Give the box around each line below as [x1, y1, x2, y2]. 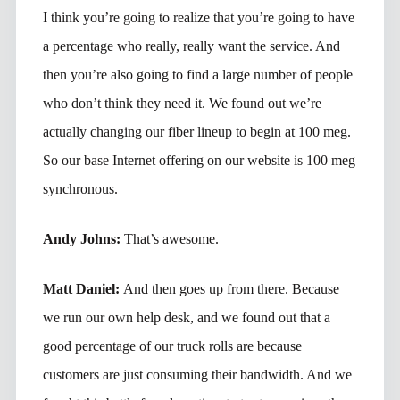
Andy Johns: [42, 230, 124, 246]
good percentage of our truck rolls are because [42, 337, 302, 354]
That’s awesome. [123, 230, 219, 246]
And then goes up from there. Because [122, 280, 339, 296]
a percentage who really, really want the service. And [42, 37, 340, 54]
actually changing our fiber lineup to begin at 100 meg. [42, 123, 351, 139]
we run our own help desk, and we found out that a [42, 309, 330, 325]
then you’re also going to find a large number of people [42, 66, 353, 82]
